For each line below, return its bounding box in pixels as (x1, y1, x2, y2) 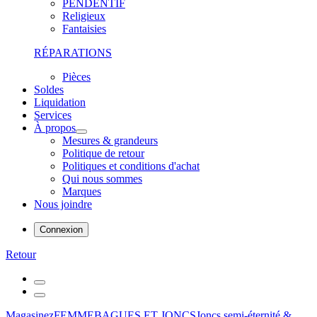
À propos (34, 122, 76, 134)
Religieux (62, 10, 105, 22)
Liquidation (34, 96, 86, 108)
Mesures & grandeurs (62, 134, 158, 146)
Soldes (34, 83, 64, 96)
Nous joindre (34, 198, 92, 210)
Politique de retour (62, 147, 144, 159)
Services (34, 109, 71, 121)
